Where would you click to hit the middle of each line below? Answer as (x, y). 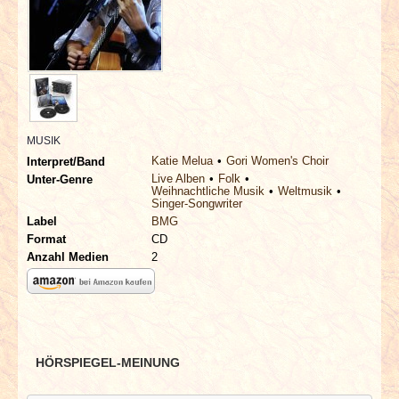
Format (46, 239)
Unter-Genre (60, 179)
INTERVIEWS (82, 12)
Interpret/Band (66, 161)
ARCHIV (63, 194)
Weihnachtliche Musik (208, 191)
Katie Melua (182, 160)
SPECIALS (72, 58)
